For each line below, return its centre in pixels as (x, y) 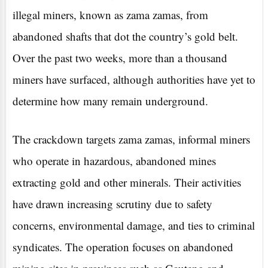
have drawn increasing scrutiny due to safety (112, 204)
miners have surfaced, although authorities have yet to (134, 80)
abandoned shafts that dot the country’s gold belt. (125, 36)
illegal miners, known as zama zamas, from (110, 15)
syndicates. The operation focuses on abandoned (123, 247)
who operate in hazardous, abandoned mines (114, 161)
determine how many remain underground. (110, 101)
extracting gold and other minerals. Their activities (127, 182)
